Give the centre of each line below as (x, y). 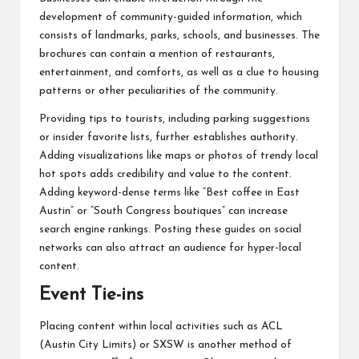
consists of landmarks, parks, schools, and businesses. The (179, 35)
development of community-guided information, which (171, 17)
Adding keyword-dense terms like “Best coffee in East (169, 192)
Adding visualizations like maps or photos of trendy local (179, 155)
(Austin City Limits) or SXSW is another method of (165, 345)
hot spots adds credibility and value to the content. (165, 174)
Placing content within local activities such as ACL (161, 327)
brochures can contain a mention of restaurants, (157, 54)
